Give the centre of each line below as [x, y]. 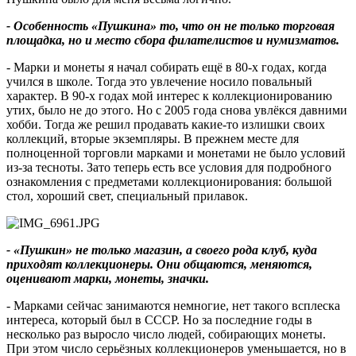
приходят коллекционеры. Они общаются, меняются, [159, 264]
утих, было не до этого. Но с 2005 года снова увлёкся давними [177, 110]
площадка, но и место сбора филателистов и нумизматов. [173, 40]
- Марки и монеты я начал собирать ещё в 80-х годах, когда [166, 67]
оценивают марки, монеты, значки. [108, 278]
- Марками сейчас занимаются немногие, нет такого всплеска [173, 305]
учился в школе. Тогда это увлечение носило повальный [159, 81]
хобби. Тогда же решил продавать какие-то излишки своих [166, 124]
